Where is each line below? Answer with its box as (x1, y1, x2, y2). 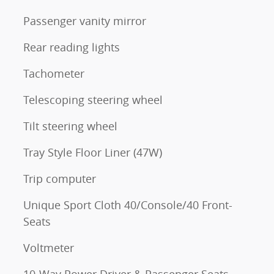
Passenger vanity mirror (23, 13, 146, 29)
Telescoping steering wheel (23, 92, 163, 108)
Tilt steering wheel (23, 119, 117, 134)
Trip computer (23, 171, 96, 187)
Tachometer (23, 66, 84, 81)
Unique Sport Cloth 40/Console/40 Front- (23, 198, 232, 213)
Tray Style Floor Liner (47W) (23, 145, 162, 160)
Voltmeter (23, 240, 74, 256)
